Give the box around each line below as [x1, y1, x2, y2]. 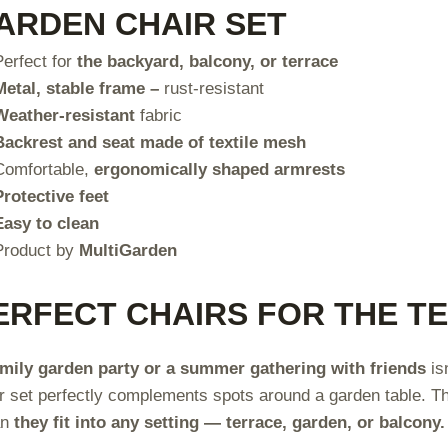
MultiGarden [79, 241, 178, 261]
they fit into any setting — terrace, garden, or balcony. [13, 412, 445, 432]
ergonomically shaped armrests [94, 160, 346, 180]
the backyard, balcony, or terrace [77, 52, 339, 72]
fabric [135, 106, 183, 126]
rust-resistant [159, 79, 265, 99]
